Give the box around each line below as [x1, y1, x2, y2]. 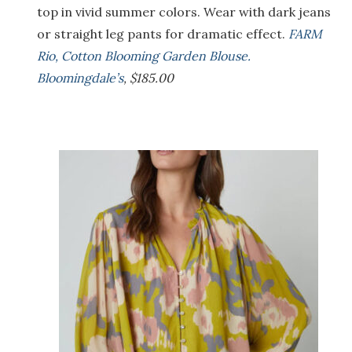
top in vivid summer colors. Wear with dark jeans [37, 4, 331, 20]
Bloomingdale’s [37, 70, 123, 86]
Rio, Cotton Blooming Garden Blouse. [37, 48, 251, 64]
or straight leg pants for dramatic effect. [37, 26, 288, 42]
